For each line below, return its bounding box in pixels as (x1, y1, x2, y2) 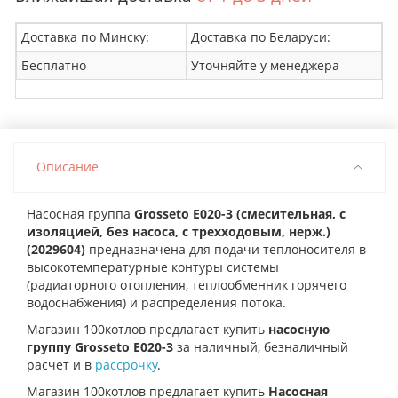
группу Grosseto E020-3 (27, 338, 177, 355)
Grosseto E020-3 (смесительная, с (134, 204, 346, 222)
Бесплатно (21, 56, 86, 74)
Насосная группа (27, 204, 134, 222)
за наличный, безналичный (177, 338, 348, 355)
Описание (36, 157, 99, 175)
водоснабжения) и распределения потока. (27, 293, 286, 311)
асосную (276, 320, 330, 338)
